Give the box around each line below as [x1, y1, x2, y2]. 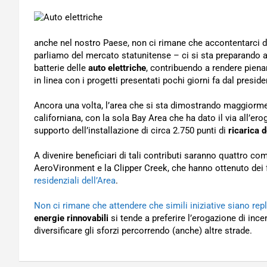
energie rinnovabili [34, 213, 111, 223]
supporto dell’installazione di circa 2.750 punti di [34, 125, 228, 136]
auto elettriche [88, 63, 146, 73]
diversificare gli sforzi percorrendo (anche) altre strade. [34, 225, 252, 236]
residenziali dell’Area [34, 175, 116, 186]
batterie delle [34, 63, 88, 73]
